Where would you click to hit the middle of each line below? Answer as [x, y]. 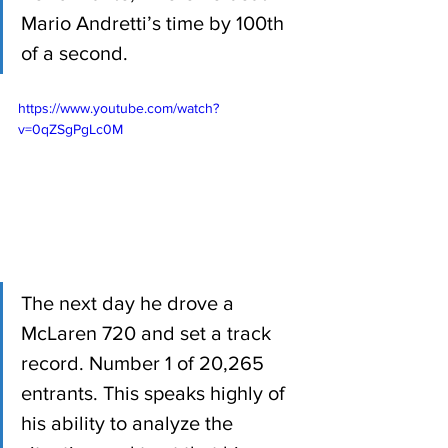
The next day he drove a [130, 303]
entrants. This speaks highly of [155, 393]
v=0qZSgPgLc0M [70, 129]
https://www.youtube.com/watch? [118, 108]
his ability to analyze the [129, 423]
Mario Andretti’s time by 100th [155, 23]
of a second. [77, 53]
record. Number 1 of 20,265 [145, 363]
